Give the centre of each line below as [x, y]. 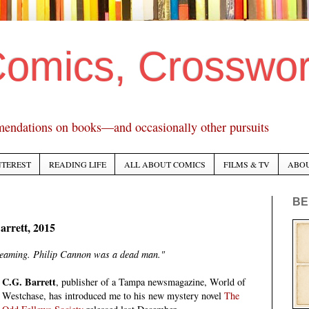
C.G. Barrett [29, 282]
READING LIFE [78, 165]
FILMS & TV [247, 165]
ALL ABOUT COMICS [165, 165]
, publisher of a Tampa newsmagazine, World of [151, 282]
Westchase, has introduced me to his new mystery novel [113, 296]
